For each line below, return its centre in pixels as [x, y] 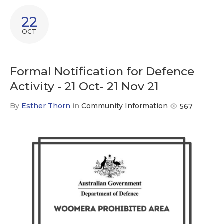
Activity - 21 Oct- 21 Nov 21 [84, 86]
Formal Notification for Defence [102, 71]
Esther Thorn [46, 106]
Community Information [124, 106]
